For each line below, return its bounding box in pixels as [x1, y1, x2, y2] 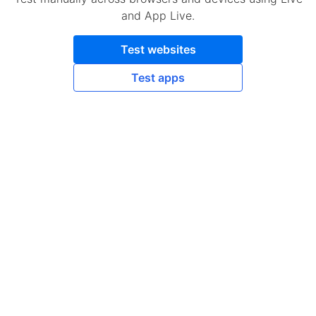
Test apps [131, 70, 185, 85]
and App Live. [121, 8, 195, 23]
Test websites [120, 42, 196, 56]
